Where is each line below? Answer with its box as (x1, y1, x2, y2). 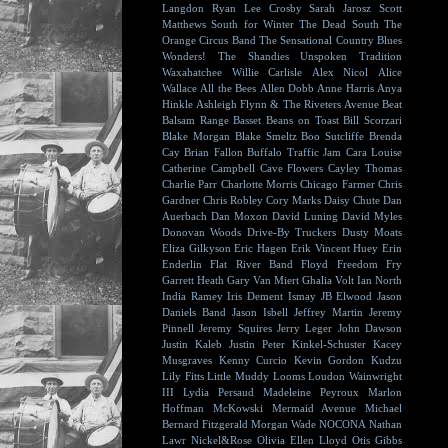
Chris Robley (203, 194, 263, 206)
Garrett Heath (162, 274, 224, 286)
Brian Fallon (184, 146, 243, 158)
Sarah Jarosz (309, 2, 372, 14)
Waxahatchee (162, 66, 222, 78)
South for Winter (211, 18, 294, 30)
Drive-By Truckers (246, 226, 337, 238)
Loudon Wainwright (308, 370, 403, 382)
